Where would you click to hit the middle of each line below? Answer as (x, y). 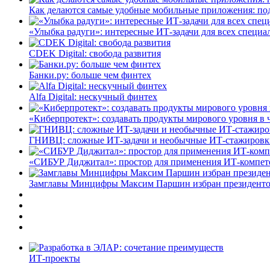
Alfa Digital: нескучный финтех (93, 96)
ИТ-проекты (55, 258)
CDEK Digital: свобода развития (95, 53)
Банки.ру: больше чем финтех (90, 75)
